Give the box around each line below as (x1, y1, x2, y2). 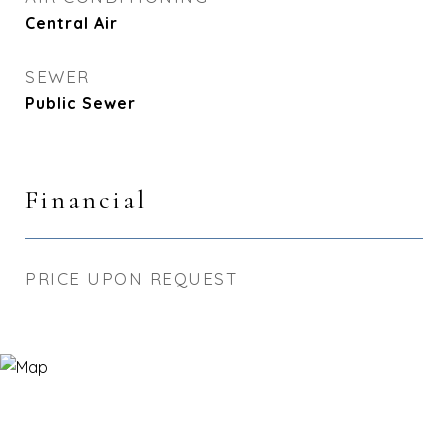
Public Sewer (25, 93, 136, 113)
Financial (25, 184, 147, 215)
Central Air (25, 13, 118, 33)
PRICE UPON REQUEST (25, 268, 238, 289)
